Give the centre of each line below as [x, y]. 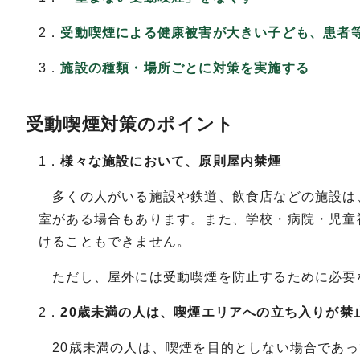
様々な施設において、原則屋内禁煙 [171, 161]
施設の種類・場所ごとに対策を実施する [185, 67]
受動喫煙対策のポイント [131, 124]
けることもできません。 [115, 241]
